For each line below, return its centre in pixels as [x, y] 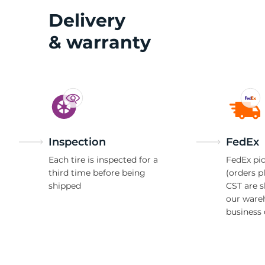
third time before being [97, 173]
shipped [65, 186]
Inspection [77, 142]
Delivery [87, 20]
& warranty [100, 42]
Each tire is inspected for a [103, 160]
